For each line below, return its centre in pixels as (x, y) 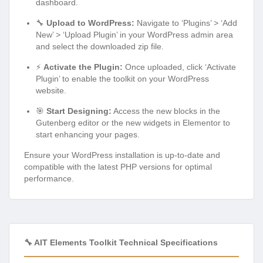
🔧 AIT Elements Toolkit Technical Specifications (121, 243)
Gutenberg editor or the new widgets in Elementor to (133, 123)
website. (51, 91)
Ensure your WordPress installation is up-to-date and (122, 155)
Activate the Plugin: (83, 67)
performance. (49, 179)
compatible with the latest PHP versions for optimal (118, 167)
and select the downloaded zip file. (100, 47)
